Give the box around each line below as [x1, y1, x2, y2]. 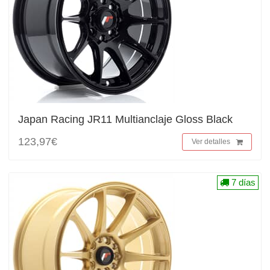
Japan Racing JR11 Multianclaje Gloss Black [18, 113, 233, 125]
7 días [229, 177, 256, 187]
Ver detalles [192, 137, 230, 146]
